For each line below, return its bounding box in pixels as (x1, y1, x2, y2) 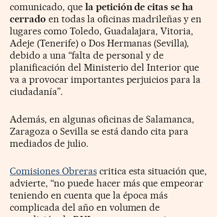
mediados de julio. (10, 138, 89, 150)
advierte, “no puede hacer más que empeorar (10, 177, 204, 189)
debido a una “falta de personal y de (10, 49, 164, 62)
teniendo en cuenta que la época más (10, 189, 168, 201)
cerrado (10, 13, 46, 25)
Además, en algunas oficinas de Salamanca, (10, 113, 195, 125)
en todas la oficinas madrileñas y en (46, 13, 202, 25)
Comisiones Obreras (10, 165, 97, 177)
